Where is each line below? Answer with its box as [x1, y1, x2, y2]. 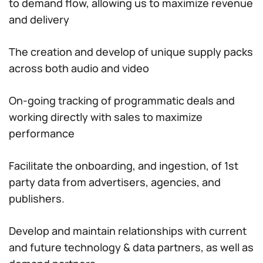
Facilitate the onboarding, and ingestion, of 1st [9, 159, 238, 173]
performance [9, 126, 75, 140]
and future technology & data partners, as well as [9, 240, 254, 254]
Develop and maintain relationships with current [9, 224, 247, 238]
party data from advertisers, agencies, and [9, 175, 221, 189]
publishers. [9, 191, 65, 205]
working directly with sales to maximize [9, 110, 203, 124]
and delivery [9, 12, 69, 26]
